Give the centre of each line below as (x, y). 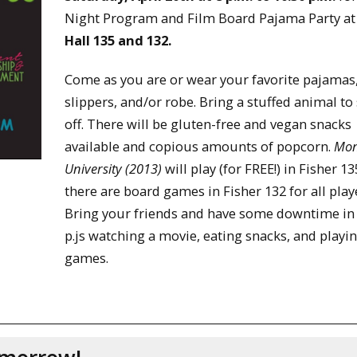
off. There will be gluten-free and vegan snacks (208, 124)
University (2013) (114, 168)
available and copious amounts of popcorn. (200, 146)
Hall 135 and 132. (118, 40)
